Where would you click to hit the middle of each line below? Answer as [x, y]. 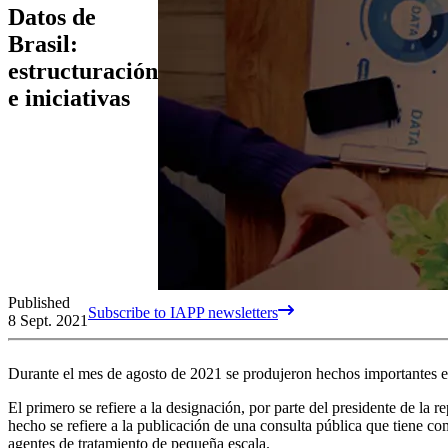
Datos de [52, 17]
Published [39, 302]
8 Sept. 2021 [48, 320]
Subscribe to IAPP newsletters [183, 312]
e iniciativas [69, 98]
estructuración [83, 71]
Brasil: [43, 44]
